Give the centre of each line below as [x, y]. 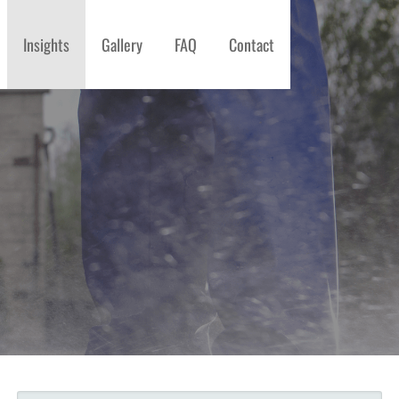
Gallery [122, 45]
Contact [252, 45]
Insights [46, 45]
